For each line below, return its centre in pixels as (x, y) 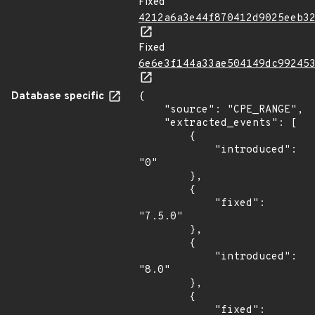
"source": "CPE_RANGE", (151, 110)
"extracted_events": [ (151, 123)
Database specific (59, 97)
